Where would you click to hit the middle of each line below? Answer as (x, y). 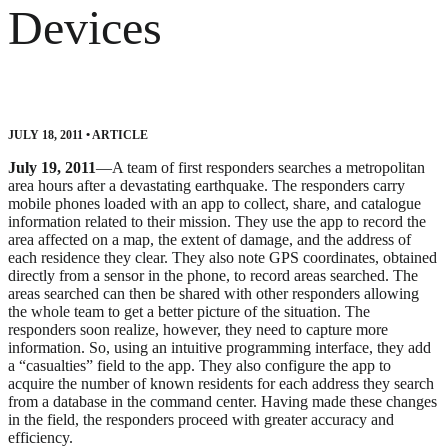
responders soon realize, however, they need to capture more (198, 330)
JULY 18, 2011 (45, 135)
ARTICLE (119, 135)
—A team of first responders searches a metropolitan (260, 168)
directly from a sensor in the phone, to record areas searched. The (213, 276)
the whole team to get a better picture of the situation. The (189, 312)
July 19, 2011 (52, 168)
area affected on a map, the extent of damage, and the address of (209, 240)
